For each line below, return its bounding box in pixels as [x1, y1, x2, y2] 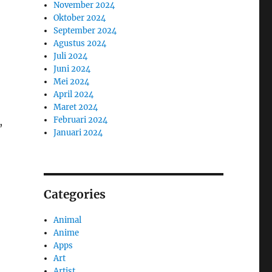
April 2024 [53, 89, 94, 100]
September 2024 [53, 25, 117, 36]
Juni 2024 [53, 63, 91, 74]
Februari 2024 [53, 114, 108, 125]
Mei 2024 [53, 76, 90, 87]
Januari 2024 [53, 127, 103, 138]
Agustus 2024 [53, 38, 107, 49]
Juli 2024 [53, 50, 88, 61]
